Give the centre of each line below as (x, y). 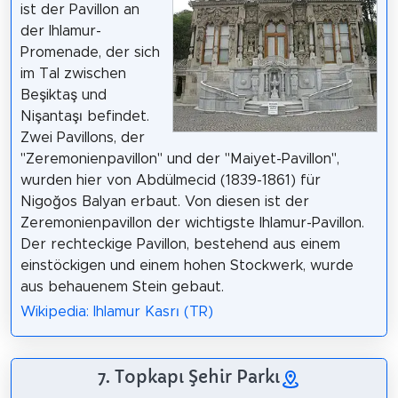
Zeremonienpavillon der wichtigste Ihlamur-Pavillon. (192, 223)
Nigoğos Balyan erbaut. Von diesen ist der (164, 201)
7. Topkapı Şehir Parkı (188, 377)
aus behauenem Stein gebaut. (122, 287)
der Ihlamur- (60, 31)
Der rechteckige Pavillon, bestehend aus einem (180, 244)
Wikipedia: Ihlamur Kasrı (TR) (116, 312)
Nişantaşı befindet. (84, 116)
